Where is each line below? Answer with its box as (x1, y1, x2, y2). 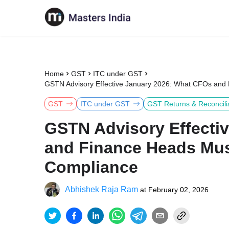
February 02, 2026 (148, 186, 209, 194)
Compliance (44, 158, 138, 176)
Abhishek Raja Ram (65, 185, 138, 194)
